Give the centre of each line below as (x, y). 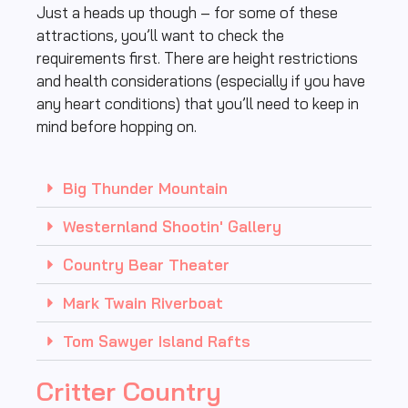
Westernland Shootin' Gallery (172, 226)
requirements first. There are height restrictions (197, 58)
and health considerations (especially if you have (201, 81)
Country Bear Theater (146, 264)
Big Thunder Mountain (145, 188)
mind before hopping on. (117, 127)
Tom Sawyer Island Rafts (157, 341)
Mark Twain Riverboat (143, 302)
